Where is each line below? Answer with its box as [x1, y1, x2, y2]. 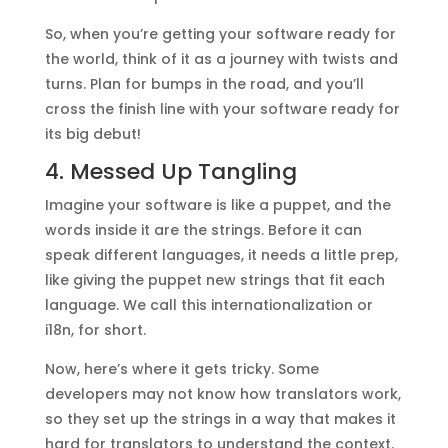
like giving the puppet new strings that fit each [44, 269, 385, 290]
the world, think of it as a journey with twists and [44, 48, 398, 69]
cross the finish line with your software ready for [44, 98, 400, 119]
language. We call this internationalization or [44, 294, 373, 315]
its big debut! [44, 123, 141, 144]
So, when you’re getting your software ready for [44, 23, 396, 44]
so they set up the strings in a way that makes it [44, 408, 396, 429]
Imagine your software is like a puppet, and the [44, 194, 391, 215]
